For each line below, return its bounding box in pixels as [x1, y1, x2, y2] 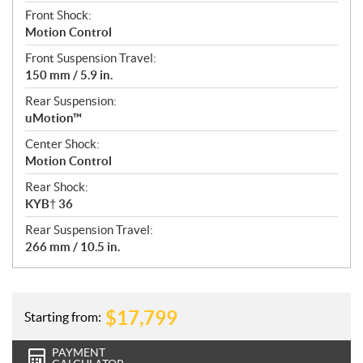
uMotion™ [25, 111, 82, 126]
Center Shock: [25, 137, 100, 152]
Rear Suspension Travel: [25, 223, 153, 237]
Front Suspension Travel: [25, 51, 156, 66]
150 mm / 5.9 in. [25, 68, 113, 83]
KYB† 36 [25, 197, 73, 211]
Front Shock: [25, 8, 92, 23]
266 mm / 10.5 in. [25, 240, 120, 254]
